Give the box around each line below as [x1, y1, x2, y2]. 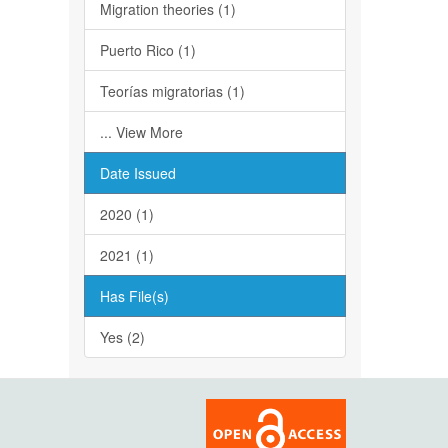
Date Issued [99, 163, 176, 183]
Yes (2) [99, 327, 145, 347]
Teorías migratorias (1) [99, 81, 245, 101]
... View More [99, 122, 183, 142]
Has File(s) [99, 286, 169, 306]
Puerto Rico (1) [99, 40, 196, 60]
